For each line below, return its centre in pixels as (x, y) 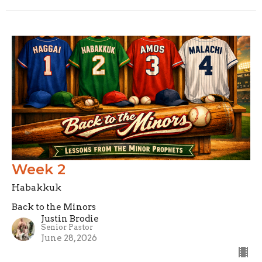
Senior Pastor (67, 227)
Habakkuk (37, 187)
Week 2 (39, 169)
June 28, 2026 (69, 238)
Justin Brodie (70, 218)
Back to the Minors (54, 207)
